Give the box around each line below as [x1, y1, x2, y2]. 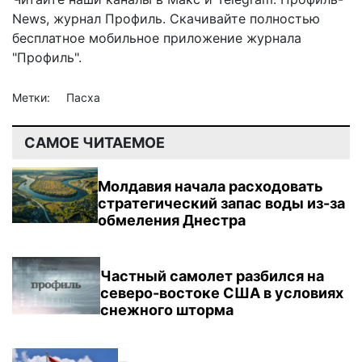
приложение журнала [159, 29, 301, 46]
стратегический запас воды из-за [98, 194, 346, 212]
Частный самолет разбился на [99, 267, 324, 284]
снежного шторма [99, 301, 234, 318]
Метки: [12, 90, 53, 104]
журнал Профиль [53, 10, 162, 27]
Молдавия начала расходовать [98, 177, 324, 195]
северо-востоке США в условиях [99, 284, 343, 301]
